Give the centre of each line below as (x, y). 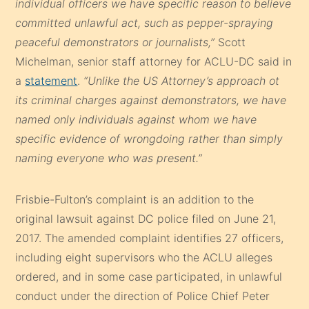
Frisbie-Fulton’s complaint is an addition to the (135, 199)
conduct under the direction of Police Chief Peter (143, 296)
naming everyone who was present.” (109, 158)
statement (51, 80)
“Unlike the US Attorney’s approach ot (182, 80)
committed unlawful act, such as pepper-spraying (144, 22)
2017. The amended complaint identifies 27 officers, (150, 238)
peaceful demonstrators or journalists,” (115, 42)
